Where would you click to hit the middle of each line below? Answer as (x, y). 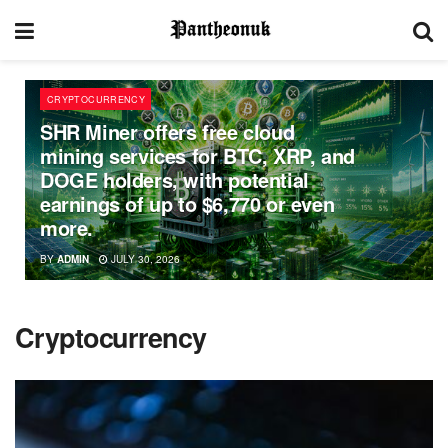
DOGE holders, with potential (174, 179)
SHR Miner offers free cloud (167, 131)
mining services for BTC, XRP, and (197, 155)
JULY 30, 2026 (144, 259)
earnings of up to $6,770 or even (187, 203)
